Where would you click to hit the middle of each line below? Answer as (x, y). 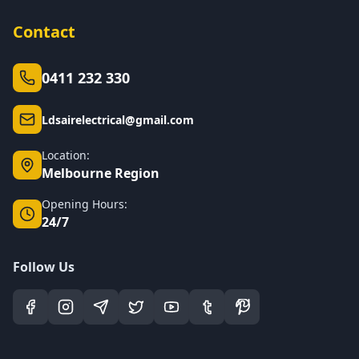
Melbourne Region (101, 173)
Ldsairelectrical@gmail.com (118, 120)
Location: (66, 155)
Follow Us (44, 267)
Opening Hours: (85, 204)
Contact (44, 32)
